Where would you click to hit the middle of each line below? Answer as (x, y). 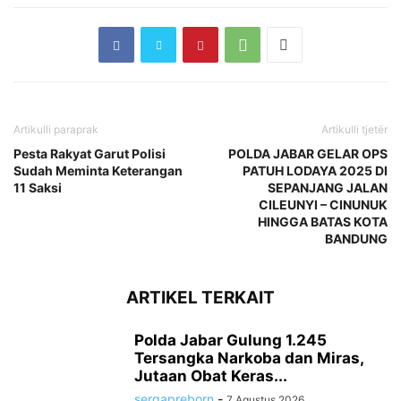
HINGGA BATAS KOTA (323, 222)
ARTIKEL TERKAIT (200, 298)
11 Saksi (38, 188)
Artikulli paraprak (56, 130)
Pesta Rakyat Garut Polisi (90, 154)
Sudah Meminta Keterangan (98, 171)
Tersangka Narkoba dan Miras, (249, 358)
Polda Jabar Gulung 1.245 (230, 341)
